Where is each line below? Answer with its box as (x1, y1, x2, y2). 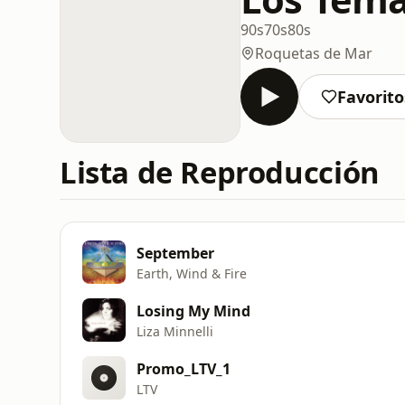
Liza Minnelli (137, 322, 213, 340)
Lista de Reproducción (60, 152, 380, 193)
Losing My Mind (137, 300, 250, 321)
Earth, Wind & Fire (137, 264, 247, 282)
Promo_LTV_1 (137, 358, 231, 379)
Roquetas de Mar (255, 42, 372, 63)
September (137, 242, 214, 263)
